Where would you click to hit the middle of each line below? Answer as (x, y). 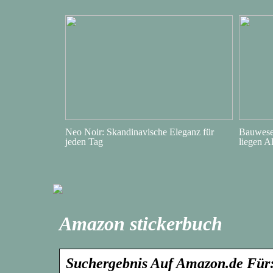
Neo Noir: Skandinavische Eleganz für (140, 132)
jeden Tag (84, 142)
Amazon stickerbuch (141, 224)
